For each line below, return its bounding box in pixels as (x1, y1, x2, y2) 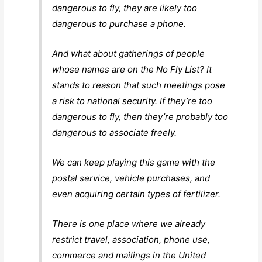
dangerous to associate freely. (52, 127, 177, 139)
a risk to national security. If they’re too (52, 95, 213, 107)
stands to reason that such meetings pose (52, 80, 226, 91)
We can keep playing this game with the (52, 157, 216, 168)
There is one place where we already (52, 218, 206, 230)
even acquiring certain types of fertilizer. (52, 188, 221, 200)
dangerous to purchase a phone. (52, 18, 187, 30)
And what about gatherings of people (52, 48, 205, 60)
